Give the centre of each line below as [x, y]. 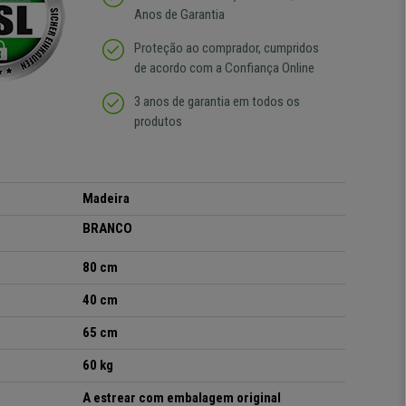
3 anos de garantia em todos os [217, 102]
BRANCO [107, 229]
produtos [158, 122]
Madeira [106, 199]
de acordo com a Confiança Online [224, 68]
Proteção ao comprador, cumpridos [226, 48]
